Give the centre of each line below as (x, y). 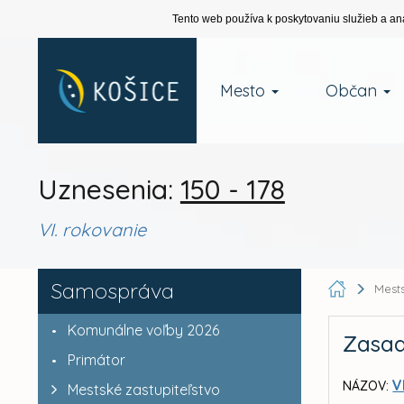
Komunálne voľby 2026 (143, 330)
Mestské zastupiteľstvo (143, 390)
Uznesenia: (109, 189)
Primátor (96, 360)
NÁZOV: (366, 386)
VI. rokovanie (92, 230)
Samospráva (112, 290)
